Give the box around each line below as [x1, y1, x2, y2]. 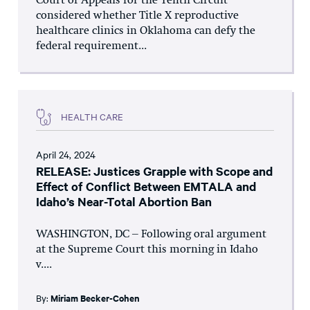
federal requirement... [36, 40, 147, 52]
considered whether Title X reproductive [36, 10, 239, 21]
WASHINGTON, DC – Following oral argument [36, 228, 266, 240]
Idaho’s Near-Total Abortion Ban [36, 192, 212, 210]
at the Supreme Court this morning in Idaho [36, 244, 258, 255]
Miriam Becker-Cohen [51, 291, 140, 304]
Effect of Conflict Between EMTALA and [36, 177, 256, 194]
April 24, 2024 [36, 147, 95, 161]
